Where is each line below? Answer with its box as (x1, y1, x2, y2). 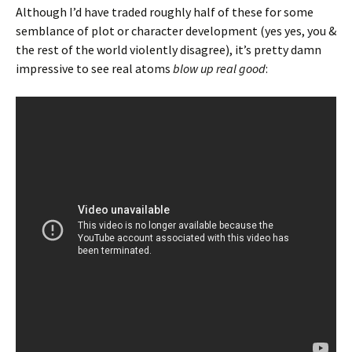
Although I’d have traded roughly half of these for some (16, 4, 313, 20)
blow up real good (173, 60, 266, 76)
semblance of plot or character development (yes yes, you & (16, 23, 336, 38)
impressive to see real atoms (16, 60, 173, 76)
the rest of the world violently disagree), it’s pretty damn (16, 42, 321, 57)
